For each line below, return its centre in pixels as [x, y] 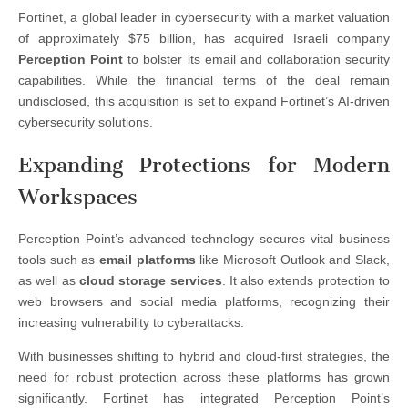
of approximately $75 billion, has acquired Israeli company [204, 39]
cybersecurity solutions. [86, 122]
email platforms [148, 260]
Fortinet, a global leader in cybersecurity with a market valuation [204, 18]
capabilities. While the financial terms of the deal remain [204, 81]
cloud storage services [150, 281]
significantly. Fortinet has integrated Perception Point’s [204, 398]
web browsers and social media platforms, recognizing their [204, 302]
